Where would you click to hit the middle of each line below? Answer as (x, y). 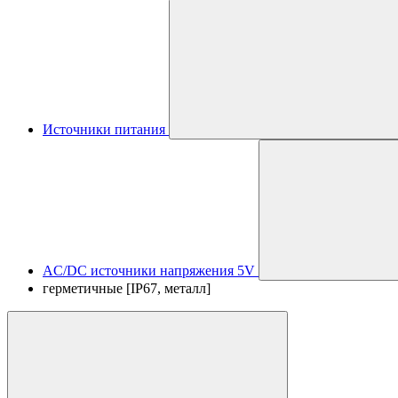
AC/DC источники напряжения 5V (149, 271)
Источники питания (104, 129)
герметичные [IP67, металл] (127, 288)
